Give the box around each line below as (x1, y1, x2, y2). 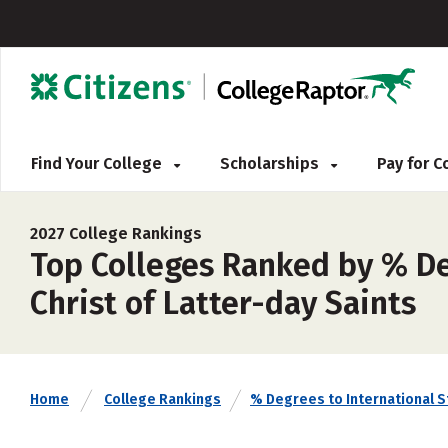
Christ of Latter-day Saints (30, 284, 416, 322)
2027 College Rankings (30, 224, 202, 243)
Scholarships (220, 154, 323, 173)
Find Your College (31, 154, 166, 173)
